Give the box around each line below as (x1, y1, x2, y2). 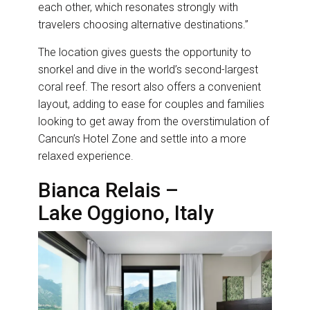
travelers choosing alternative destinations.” (38, 18, 251, 32)
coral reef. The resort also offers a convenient (38, 80, 261, 94)
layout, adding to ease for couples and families (38, 98, 264, 111)
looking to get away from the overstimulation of (38, 115, 269, 129)
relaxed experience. (38, 149, 139, 163)
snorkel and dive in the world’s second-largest (38, 63, 258, 77)
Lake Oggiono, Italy (38, 201, 228, 226)
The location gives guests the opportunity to (38, 46, 251, 60)
